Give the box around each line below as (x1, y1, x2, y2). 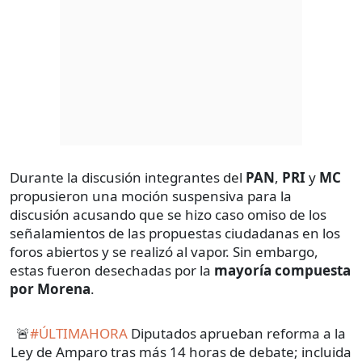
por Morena (10, 279, 90, 298)
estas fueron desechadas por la (10, 260, 214, 280)
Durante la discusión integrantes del (10, 167, 246, 187)
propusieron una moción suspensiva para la (10, 186, 292, 205)
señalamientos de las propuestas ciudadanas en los (10, 223, 340, 242)
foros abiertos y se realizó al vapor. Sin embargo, (10, 242, 318, 261)
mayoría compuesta (214, 260, 351, 280)
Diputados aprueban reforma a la (128, 323, 346, 343)
